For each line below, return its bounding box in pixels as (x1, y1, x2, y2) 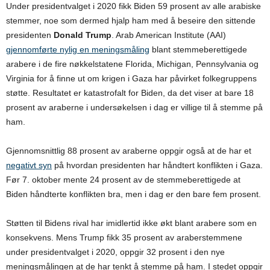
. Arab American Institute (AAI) (111, 30, 226, 40)
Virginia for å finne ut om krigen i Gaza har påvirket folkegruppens (6, 74, 257, 84)
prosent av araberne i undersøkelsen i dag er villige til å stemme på (6, 102, 263, 113)
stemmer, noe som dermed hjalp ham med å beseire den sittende (6, 16, 256, 26)
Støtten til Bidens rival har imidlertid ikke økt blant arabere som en (6, 218, 257, 228)
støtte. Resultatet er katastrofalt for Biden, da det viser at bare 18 (6, 88, 254, 98)
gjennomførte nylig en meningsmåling (6, 45, 149, 55)
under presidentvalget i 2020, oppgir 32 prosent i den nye (6, 247, 225, 257)
